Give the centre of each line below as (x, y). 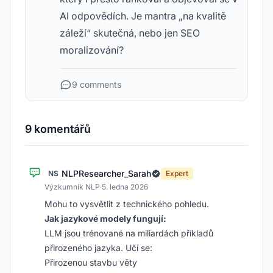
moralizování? (92, 50)
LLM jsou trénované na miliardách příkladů (129, 233)
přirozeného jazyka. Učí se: (98, 248)
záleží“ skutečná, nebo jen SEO (130, 33)
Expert (177, 173)
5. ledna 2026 (125, 187)
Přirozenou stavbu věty (91, 262)
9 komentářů (58, 129)
